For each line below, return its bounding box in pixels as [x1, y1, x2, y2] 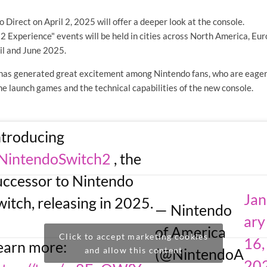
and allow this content [84, 245, 183, 256]
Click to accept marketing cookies [59, 231, 208, 242]
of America [155, 223, 226, 241]
